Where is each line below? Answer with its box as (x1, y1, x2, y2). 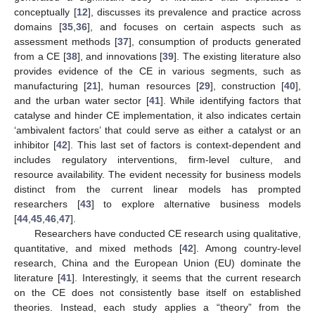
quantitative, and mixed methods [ (14, 243, 182, 255)
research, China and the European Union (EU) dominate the (14, 257, 301, 269)
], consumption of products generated (129, 36, 301, 48)
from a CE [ (14, 51, 66, 63)
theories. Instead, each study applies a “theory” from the (14, 302, 301, 314)
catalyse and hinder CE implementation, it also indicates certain (14, 110, 301, 122)
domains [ (14, 21, 62, 33)
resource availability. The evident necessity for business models (14, 169, 301, 181)
